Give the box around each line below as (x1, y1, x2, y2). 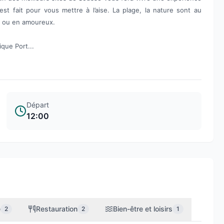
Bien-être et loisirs (113, 204, 172, 213)
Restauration (36, 204, 77, 213)
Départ (26, 100, 49, 109)
